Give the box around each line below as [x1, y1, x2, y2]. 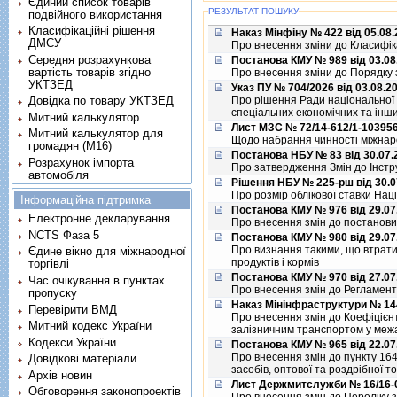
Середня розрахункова [28, 52, 152, 66]
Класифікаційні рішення [28, 24, 156, 38]
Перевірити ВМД [28, 302, 118, 316]
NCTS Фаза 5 [28, 228, 100, 242]
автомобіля [28, 167, 90, 182]
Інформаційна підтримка [20, 192, 151, 206]
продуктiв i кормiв [231, 256, 319, 269]
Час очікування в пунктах [28, 273, 166, 287]
